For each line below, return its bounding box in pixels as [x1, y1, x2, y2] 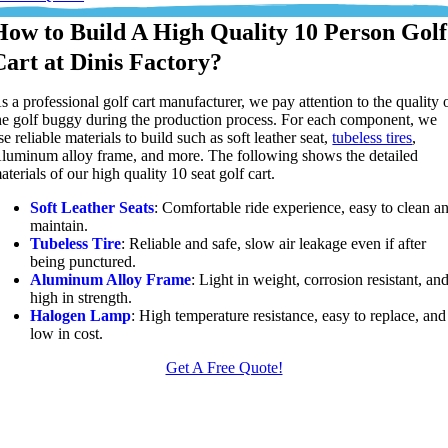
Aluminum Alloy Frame [30, 270, 192, 288]
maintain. [30, 216, 89, 234]
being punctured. [30, 252, 137, 270]
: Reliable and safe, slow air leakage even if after [121, 234, 427, 252]
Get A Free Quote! [165, 358, 283, 376]
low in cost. [30, 324, 104, 342]
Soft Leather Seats [30, 198, 155, 216]
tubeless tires [332, 128, 413, 146]
